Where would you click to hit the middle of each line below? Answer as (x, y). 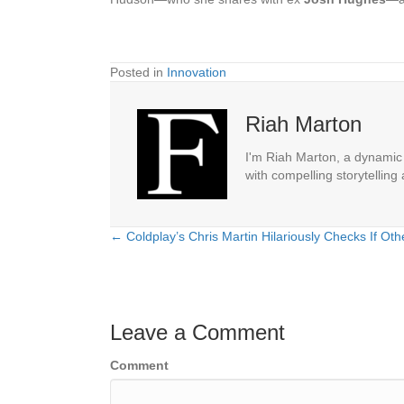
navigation (172, 283)
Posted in (138, 73)
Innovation (197, 73)
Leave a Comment (197, 333)
